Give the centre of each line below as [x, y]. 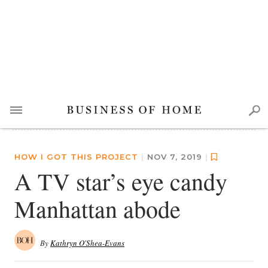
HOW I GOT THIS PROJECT [76, 157]
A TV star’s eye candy [121, 181]
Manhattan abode [98, 208]
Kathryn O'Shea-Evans [87, 243]
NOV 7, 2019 [176, 157]
